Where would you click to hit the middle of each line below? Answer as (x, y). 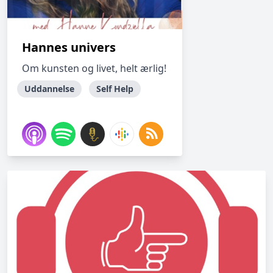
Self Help (115, 89)
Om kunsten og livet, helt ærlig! (94, 68)
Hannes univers (69, 47)
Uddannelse (49, 89)
